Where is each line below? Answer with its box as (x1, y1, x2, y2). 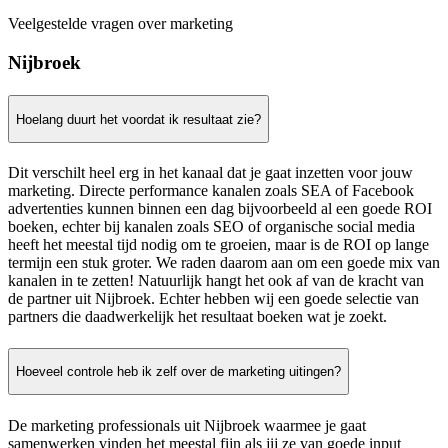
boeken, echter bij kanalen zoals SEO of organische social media (8, 218, 415, 236)
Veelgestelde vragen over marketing (8, 15, 233, 33)
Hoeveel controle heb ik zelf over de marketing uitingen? (16, 363, 341, 379)
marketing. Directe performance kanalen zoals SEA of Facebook (8, 182, 414, 200)
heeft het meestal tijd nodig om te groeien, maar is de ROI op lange (8, 236, 429, 254)
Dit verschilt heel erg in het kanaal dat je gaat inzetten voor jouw (8, 164, 413, 182)
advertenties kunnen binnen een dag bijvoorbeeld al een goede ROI (8, 200, 432, 218)
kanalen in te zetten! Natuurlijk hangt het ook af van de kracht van (8, 272, 424, 290)
